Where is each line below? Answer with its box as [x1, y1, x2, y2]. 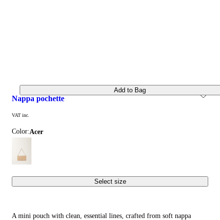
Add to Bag [113, 86, 146, 94]
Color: [12, 128, 29, 136]
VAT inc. [12, 112, 29, 118]
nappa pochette [18, 94, 64, 103]
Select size [94, 178, 126, 186]
